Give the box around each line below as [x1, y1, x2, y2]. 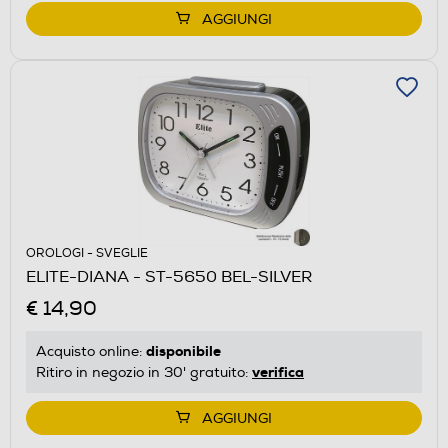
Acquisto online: [36, 343, 146, 361]
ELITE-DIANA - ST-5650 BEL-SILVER [26, 267, 312, 288]
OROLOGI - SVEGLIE [26, 246, 148, 262]
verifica [252, 363, 304, 382]
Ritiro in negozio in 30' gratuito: [36, 364, 252, 382]
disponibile [146, 342, 221, 361]
